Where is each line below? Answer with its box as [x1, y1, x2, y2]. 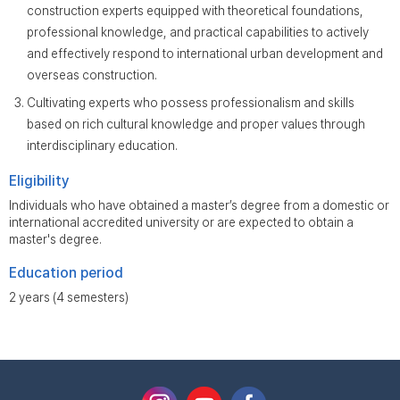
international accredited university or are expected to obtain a [9, 215, 354, 229]
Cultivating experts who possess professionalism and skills [27, 96, 354, 110]
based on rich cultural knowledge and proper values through [27, 117, 365, 131]
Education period [9, 264, 123, 281]
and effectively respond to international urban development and [27, 46, 383, 61]
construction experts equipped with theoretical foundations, [27, 4, 363, 18]
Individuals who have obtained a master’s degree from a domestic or [9, 198, 389, 212]
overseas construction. [27, 68, 157, 82]
